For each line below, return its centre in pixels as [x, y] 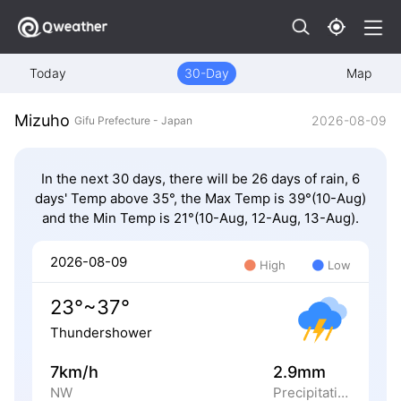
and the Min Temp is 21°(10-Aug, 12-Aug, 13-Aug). [200, 218]
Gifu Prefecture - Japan [133, 120]
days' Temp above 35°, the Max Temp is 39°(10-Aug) [200, 199]
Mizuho [42, 121]
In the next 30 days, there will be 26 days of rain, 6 [200, 179]
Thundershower [101, 332]
